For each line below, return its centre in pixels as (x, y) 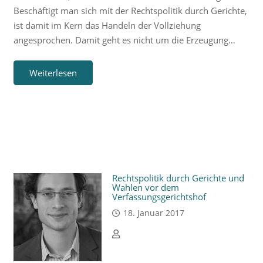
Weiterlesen (53, 73)
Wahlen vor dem (145, 188)
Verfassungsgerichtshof (159, 197)
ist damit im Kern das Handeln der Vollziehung (107, 25)
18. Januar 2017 (154, 213)
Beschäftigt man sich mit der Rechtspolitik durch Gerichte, (130, 10)
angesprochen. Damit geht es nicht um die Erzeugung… (124, 40)
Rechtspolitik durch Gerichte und (178, 178)
